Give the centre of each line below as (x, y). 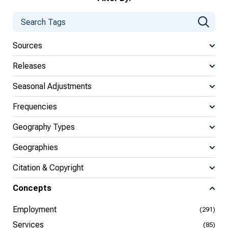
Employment (35, 209)
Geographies (35, 147)
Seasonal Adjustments (52, 86)
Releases (29, 66)
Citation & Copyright (48, 167)
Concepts (32, 188)
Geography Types (44, 127)
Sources (27, 45)
